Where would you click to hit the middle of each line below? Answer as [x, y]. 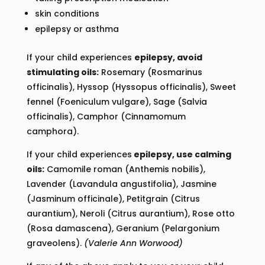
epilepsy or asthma [77, 29]
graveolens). [55, 243]
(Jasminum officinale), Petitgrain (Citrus [113, 199]
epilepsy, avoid [168, 58]
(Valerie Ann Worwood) [133, 243]
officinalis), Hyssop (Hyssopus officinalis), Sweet [131, 87]
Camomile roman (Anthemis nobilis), [125, 169]
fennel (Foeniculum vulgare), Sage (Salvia [117, 102]
